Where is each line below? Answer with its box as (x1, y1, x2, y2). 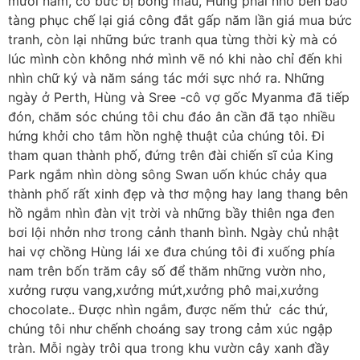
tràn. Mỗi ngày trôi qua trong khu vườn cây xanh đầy (8, 339, 329, 356)
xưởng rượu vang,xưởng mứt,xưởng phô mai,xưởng (8, 281, 319, 298)
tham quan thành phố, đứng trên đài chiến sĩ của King (8, 146, 333, 163)
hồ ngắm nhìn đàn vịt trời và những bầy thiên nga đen (8, 204, 334, 221)
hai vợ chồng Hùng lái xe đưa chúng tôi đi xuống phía (8, 243, 335, 260)
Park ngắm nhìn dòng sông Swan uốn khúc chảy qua (8, 166, 327, 182)
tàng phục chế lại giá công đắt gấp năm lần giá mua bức (8, 11, 352, 28)
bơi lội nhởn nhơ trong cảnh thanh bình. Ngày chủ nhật (8, 223, 339, 240)
